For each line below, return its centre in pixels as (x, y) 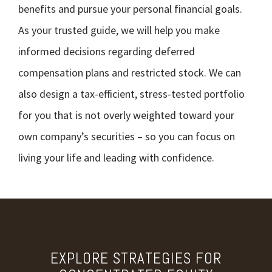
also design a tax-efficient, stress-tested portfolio (131, 94)
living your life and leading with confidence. (116, 158)
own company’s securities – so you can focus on (127, 136)
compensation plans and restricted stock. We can (130, 73)
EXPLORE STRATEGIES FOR (136, 258)
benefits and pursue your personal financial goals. (130, 9)
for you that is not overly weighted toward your (126, 115)
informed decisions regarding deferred (107, 51)
